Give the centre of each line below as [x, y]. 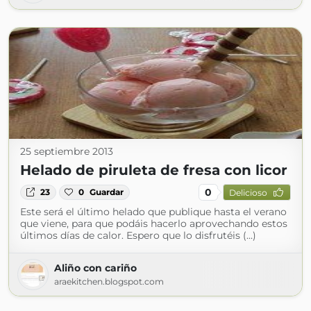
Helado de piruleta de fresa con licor [154, 170]
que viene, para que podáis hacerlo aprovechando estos [154, 224]
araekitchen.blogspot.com [109, 281]
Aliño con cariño [95, 268]
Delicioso [248, 192]
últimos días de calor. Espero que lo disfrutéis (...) [138, 235]
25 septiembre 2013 [67, 151]
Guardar [107, 192]
